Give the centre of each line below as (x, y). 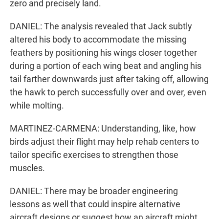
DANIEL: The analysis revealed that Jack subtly (101, 26)
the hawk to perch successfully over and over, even (108, 92)
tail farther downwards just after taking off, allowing (109, 79)
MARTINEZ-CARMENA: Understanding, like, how (103, 129)
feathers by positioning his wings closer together (103, 53)
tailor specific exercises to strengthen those (94, 155)
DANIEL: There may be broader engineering (94, 191)
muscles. (27, 168)
